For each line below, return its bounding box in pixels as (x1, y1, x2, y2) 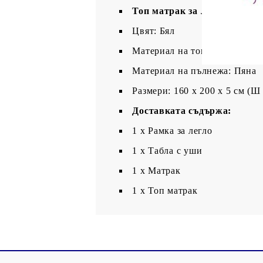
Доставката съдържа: (132, 105, 232, 116)
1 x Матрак (132, 165, 181, 176)
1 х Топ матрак (132, 185, 198, 195)
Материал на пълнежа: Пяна (132, 65, 257, 76)
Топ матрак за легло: (132, 5, 229, 16)
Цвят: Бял (132, 25, 175, 36)
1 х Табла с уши (132, 145, 203, 156)
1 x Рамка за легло (132, 125, 213, 136)
